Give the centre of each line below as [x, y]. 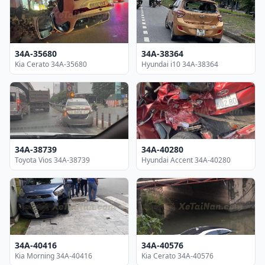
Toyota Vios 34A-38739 [52, 160]
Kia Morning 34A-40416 [54, 256]
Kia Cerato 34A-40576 [177, 256]
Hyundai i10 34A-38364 [180, 64]
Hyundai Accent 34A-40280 [186, 160]
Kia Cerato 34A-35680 [51, 64]
